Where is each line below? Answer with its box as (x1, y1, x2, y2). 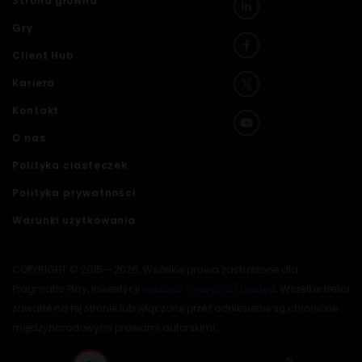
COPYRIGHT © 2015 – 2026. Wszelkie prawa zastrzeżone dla (12, 263, 298, 276)
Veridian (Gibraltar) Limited (142, 282, 276, 296)
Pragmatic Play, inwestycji (12, 282, 142, 296)
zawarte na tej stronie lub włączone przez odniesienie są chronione (12, 301, 338, 315)
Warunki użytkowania (12, 213, 137, 227)
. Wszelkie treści (276, 282, 350, 296)
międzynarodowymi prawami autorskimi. (12, 321, 217, 335)
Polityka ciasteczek (12, 158, 128, 172)
